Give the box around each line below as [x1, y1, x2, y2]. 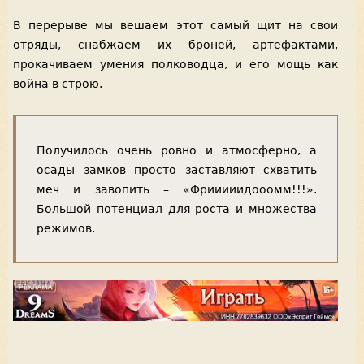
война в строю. [13, 77, 102, 91]
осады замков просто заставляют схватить [37, 162, 317, 176]
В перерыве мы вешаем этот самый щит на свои [13, 19, 338, 32]
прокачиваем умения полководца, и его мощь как [13, 58, 338, 71]
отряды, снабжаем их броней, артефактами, [13, 38, 338, 52]
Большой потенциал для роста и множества [37, 201, 317, 215]
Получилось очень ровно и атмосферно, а [37, 143, 317, 157]
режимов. [37, 221, 95, 235]
